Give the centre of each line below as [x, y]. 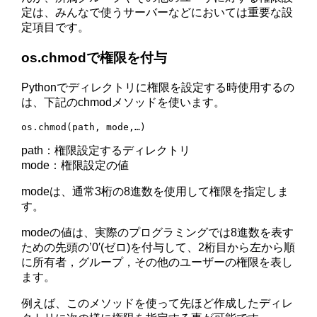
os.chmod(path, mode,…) [84, 127]
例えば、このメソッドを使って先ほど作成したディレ [157, 303]
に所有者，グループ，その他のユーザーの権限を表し [157, 262]
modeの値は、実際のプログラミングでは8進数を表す [158, 232]
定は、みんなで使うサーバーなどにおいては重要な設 [157, 13]
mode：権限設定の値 [75, 165]
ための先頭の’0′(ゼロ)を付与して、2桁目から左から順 [158, 247]
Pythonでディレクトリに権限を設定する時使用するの [158, 87]
